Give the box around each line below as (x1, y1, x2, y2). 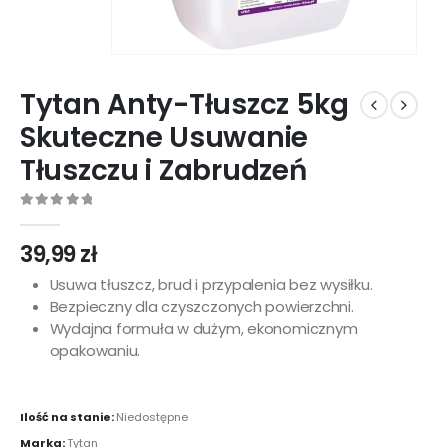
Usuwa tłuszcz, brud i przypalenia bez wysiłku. (49, 274, 373, 296)
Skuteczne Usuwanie (20, 118, 308, 158)
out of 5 (27, 211, 81, 224)
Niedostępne (116, 409, 188, 426)
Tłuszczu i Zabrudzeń (20, 151, 307, 191)
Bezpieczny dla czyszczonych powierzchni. (49, 296, 354, 318)
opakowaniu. (49, 340, 141, 362)
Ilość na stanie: (20, 409, 116, 426)
